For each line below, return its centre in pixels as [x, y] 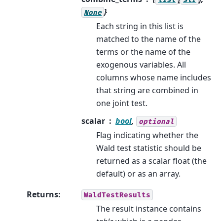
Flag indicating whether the [147, 135]
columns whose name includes [154, 77]
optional [156, 121]
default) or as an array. [138, 173]
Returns [42, 194]
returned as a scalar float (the [151, 161]
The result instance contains [149, 208]
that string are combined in [147, 90]
